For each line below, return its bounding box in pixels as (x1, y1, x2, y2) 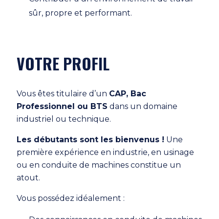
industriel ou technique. (17, 114, 111, 124)
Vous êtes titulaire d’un (17, 88, 109, 98)
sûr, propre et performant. (29, 8, 132, 18)
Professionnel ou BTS (17, 101, 108, 111)
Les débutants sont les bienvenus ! (17, 134, 165, 144)
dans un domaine (108, 101, 178, 111)
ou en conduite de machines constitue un (17, 160, 181, 170)
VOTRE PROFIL (17, 51, 110, 75)
